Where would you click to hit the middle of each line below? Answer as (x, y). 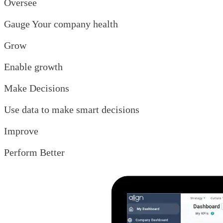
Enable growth (33, 66)
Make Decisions (37, 88)
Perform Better (34, 152)
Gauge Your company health (61, 24)
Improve (21, 131)
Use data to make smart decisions (72, 109)
